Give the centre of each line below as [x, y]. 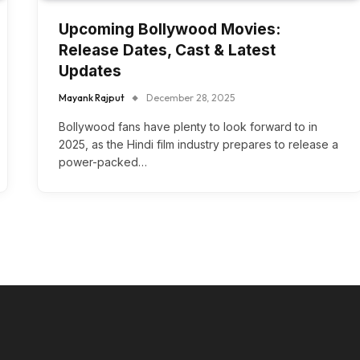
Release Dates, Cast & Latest [167, 51]
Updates [90, 72]
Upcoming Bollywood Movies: [170, 30]
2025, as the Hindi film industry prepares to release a [198, 145]
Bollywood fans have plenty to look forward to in [188, 127]
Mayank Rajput [92, 98]
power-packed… [103, 162]
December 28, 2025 [190, 98]
